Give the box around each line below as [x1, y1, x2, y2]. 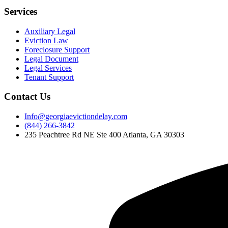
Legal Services [24, 63, 72, 72]
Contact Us [4, 91, 50, 102]
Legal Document [24, 54, 78, 63]
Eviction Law [24, 36, 68, 45]
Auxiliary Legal [24, 26, 75, 36]
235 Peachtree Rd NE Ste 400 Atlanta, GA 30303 [24, 130, 184, 139]
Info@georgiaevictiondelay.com [24, 112, 127, 121]
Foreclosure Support [24, 45, 90, 54]
